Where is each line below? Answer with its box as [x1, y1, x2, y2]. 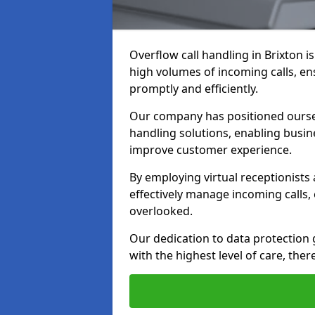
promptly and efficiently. [129, 81, 258, 96]
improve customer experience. [129, 142, 292, 157]
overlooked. [129, 203, 193, 219]
